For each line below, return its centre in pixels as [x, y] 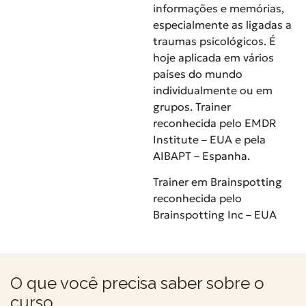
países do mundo [198, 73]
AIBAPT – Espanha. [201, 155]
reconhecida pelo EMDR [215, 123]
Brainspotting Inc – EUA [215, 215]
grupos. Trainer [192, 106]
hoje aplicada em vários [213, 57]
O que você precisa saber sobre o [137, 283]
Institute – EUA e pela [209, 139]
